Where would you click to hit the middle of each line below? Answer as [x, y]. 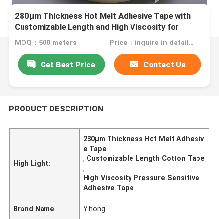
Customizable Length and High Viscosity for [97, 27]
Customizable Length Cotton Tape [146, 158]
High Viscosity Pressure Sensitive [142, 178]
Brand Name [34, 208]
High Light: [32, 163]
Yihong [94, 208]
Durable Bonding [46, 38]
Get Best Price [68, 64]
